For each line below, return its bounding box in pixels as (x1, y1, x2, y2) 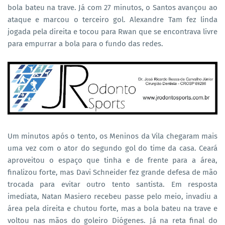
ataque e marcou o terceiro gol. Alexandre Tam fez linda (8, 15, 217, 25)
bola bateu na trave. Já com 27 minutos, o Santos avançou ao (8, 3, 217, 13)
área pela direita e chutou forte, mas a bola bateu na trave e (8, 203, 217, 213)
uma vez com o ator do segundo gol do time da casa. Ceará (8, 143, 217, 153)
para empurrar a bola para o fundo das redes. (8, 39, 165, 49)
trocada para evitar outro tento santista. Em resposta (8, 179, 217, 189)
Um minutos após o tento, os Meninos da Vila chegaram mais (8, 131, 217, 141)
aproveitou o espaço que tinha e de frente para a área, (8, 155, 217, 165)
